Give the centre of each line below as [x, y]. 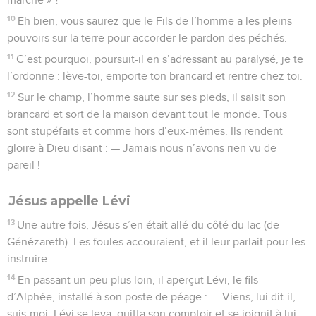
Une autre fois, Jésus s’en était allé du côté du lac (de [148, 225]
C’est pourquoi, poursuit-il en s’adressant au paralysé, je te [160, 59]
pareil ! [24, 165]
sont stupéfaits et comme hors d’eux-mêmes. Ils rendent [145, 131]
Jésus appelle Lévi [69, 201]
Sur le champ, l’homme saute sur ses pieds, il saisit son [152, 97]
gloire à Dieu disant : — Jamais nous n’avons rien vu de [142, 148]
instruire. [29, 259]
